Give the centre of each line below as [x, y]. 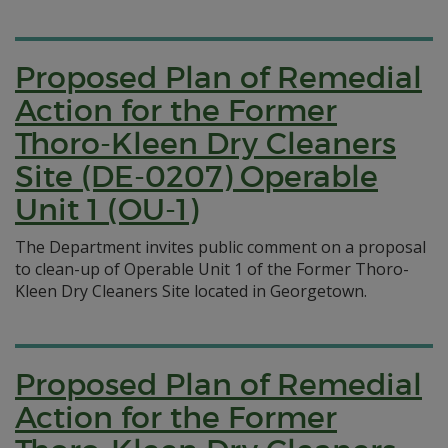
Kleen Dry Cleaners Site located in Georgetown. [191, 291]
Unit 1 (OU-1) [106, 209]
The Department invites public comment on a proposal [220, 247]
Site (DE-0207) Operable [196, 176]
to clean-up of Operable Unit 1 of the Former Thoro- [212, 269]
